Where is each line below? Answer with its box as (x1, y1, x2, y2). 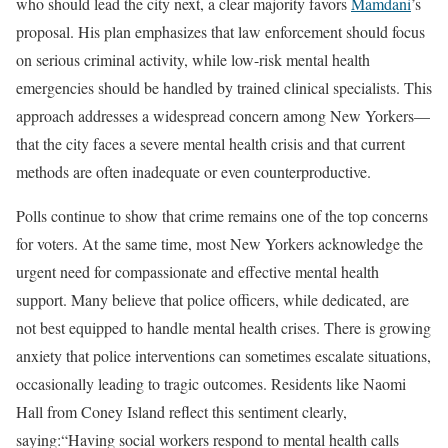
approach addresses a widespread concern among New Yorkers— (16, 104, 430, 126)
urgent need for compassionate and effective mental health (16, 260, 379, 282)
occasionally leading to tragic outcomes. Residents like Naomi (16, 372, 406, 394)
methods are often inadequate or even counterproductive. (16, 160, 371, 182)
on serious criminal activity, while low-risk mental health (16, 48, 370, 70)
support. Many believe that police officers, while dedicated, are (16, 288, 409, 310)
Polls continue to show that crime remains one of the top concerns (16, 204, 428, 226)
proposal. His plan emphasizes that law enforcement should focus (16, 20, 425, 42)
